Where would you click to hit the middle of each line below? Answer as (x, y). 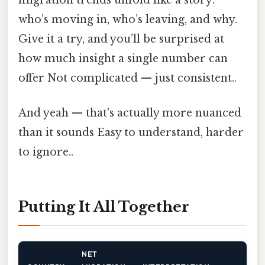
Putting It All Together (104, 207)
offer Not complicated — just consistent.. (127, 78)
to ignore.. (46, 152)
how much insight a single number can (123, 59)
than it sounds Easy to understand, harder (131, 133)
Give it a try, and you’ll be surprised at (121, 39)
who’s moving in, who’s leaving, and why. (128, 20)
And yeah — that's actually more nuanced (130, 113)
